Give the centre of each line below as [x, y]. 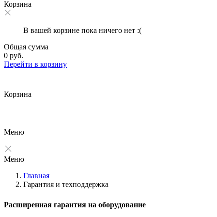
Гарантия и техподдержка [66, 184]
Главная [36, 176]
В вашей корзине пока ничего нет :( [82, 30]
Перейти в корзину [35, 64]
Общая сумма [26, 47]
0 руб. [14, 55]
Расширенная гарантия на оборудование [75, 205]
